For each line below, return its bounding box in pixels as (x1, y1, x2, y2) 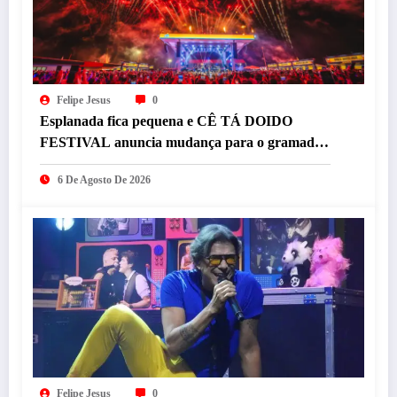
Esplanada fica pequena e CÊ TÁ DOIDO (40, 113, 292, 129)
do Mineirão (40, 156, 113, 172)
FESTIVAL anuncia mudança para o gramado (40, 135, 322, 151)
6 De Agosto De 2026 (58, 174, 151, 187)
